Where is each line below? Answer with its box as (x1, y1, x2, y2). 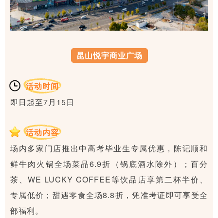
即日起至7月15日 (10, 96, 74, 108)
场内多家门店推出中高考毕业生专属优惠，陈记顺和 (10, 143, 208, 154)
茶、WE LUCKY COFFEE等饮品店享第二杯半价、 (10, 174, 208, 185)
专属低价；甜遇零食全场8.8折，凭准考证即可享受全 (10, 189, 208, 201)
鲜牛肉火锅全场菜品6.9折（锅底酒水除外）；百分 (10, 158, 208, 170)
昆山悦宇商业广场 (76, 50, 143, 61)
